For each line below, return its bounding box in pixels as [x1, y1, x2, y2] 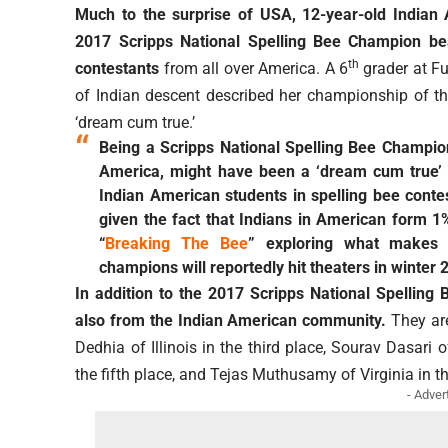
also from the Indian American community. [75, 311, 387, 331]
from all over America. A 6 [159, 59, 348, 79]
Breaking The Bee [105, 234, 248, 254]
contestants [75, 59, 160, 79]
